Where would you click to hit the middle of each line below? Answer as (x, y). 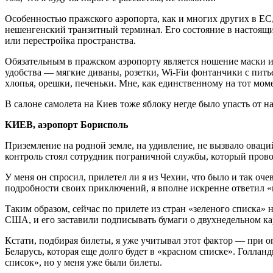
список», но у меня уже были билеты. (83, 262)
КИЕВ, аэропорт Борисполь (66, 124)
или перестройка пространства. (70, 40)
